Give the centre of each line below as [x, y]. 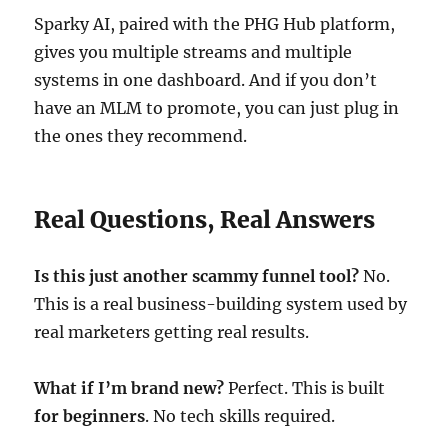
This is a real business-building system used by [221, 304]
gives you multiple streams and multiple [193, 52]
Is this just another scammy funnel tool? [197, 276]
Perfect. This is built [305, 388]
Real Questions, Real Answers [205, 219]
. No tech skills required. [240, 416]
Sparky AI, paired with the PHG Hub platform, [215, 24]
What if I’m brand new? [129, 388]
